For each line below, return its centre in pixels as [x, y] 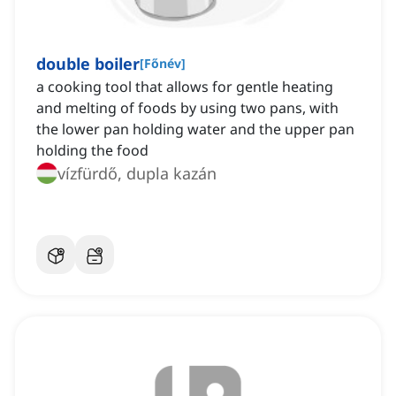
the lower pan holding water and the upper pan [195, 129]
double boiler [88, 64]
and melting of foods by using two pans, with [187, 108]
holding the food [92, 151]
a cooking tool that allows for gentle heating [185, 87]
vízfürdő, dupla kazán [137, 174]
